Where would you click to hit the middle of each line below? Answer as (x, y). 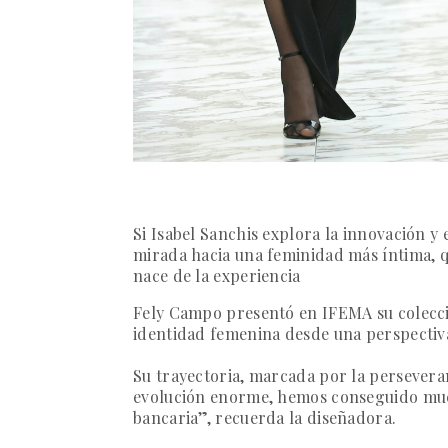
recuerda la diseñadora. (306, 418)
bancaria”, (174, 418)
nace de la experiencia (217, 276)
